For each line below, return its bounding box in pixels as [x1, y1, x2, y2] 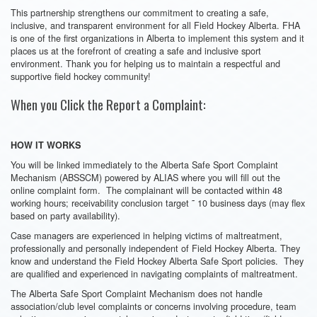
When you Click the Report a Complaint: [11, 94, 209, 115]
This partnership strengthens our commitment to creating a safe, [11, 6, 269, 19]
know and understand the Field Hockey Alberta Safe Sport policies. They [11, 254, 304, 267]
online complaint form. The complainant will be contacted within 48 [11, 183, 282, 197]
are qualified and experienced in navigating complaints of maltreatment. [11, 267, 298, 280]
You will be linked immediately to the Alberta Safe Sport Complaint [11, 158, 278, 171]
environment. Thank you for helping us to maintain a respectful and [11, 57, 280, 70]
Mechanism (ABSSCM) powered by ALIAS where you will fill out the [11, 171, 280, 184]
